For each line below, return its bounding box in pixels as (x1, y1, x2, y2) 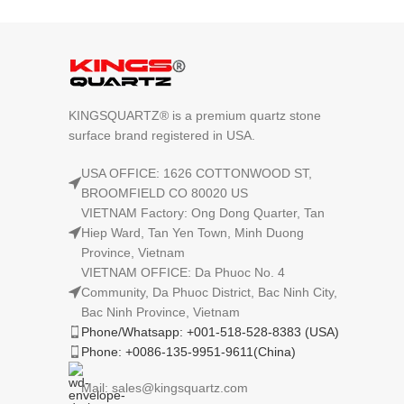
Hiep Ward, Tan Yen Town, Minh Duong (81, 225, 304, 240)
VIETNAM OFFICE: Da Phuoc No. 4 (81, 264, 285, 280)
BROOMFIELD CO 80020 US (81, 185, 248, 200)
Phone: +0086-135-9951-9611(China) (81, 344, 296, 359)
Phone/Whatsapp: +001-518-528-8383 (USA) (81, 324, 339, 339)
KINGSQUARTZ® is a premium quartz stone (69, 107, 321, 123)
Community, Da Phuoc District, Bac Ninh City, (81, 284, 337, 299)
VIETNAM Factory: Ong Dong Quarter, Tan (81, 205, 325, 220)
